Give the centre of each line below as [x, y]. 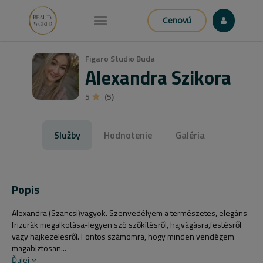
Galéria [190, 135]
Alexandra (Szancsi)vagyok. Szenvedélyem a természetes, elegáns [129, 213]
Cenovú [177, 20]
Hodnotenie [128, 135]
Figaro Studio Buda [120, 58]
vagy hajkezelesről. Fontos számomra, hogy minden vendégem [123, 236]
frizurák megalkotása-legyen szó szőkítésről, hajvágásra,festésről [127, 225]
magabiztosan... [39, 248]
